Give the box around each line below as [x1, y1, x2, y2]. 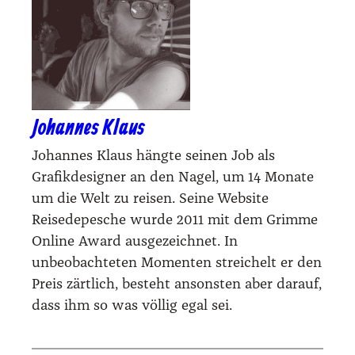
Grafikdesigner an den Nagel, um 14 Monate [32, 170, 314, 185]
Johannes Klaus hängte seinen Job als [32, 148, 275, 163]
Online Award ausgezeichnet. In [32, 234, 238, 249]
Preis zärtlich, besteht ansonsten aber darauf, [32, 277, 322, 292]
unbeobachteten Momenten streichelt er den [32, 255, 322, 270]
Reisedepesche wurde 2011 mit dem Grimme [32, 212, 318, 227]
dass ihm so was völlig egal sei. [32, 298, 232, 313]
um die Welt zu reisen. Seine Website [32, 191, 269, 206]
